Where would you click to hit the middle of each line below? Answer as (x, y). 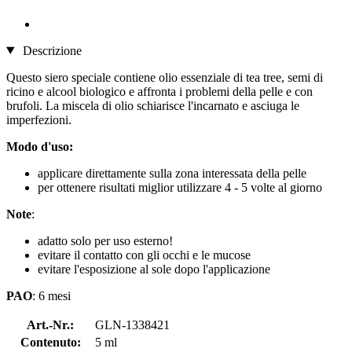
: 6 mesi (51, 295)
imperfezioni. (39, 119)
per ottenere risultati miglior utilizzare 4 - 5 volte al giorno (180, 187)
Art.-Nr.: (50, 324)
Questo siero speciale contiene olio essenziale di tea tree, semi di (165, 77)
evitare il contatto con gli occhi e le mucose (144, 255)
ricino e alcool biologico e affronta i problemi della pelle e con (159, 91)
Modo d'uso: (40, 146)
